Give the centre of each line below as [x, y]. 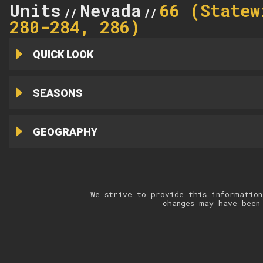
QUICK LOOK [63, 54]
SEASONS [58, 93]
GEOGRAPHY [65, 131]
